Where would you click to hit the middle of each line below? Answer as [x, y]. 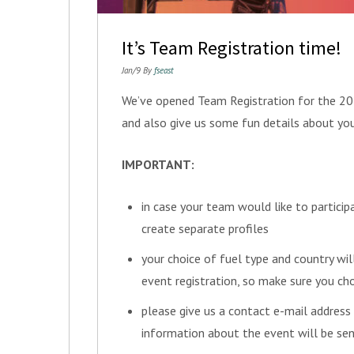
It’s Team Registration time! [232, 48]
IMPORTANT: [158, 164]
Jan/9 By [138, 70]
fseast [164, 70]
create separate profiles [205, 228]
